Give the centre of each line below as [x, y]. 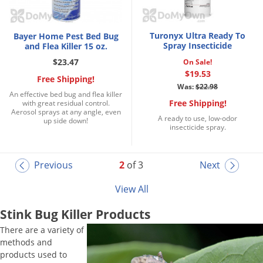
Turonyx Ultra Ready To [198, 35]
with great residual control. [66, 103]
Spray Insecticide [198, 45]
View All [131, 189]
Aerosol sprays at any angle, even [66, 112]
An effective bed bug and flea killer [66, 94]
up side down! [66, 120]
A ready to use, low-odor [198, 118]
